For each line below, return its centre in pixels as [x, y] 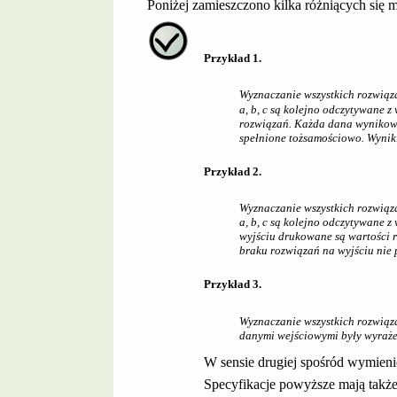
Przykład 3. [232, 284]
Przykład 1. [232, 58]
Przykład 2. [232, 171]
